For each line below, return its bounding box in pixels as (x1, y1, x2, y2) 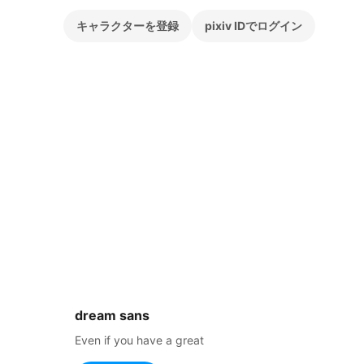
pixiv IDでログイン (205, 19, 302, 32)
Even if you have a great (75, 333, 204, 347)
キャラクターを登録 (76, 19, 179, 32)
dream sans (75, 307, 149, 323)
